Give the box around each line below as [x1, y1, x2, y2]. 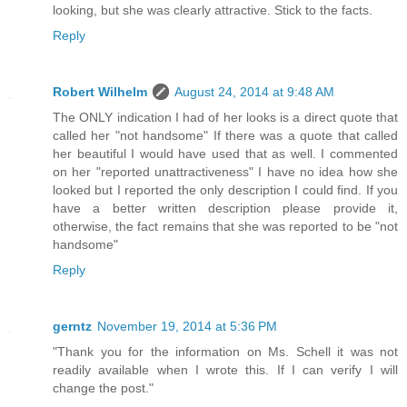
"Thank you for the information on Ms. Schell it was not [53, 344, 398, 360]
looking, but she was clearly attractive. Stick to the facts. [53, 3, 372, 18]
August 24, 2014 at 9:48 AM [174, 84, 334, 100]
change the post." [53, 381, 154, 396]
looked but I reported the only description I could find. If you [53, 183, 398, 198]
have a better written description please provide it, [53, 201, 398, 216]
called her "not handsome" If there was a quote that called [53, 128, 398, 144]
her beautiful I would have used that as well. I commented [53, 146, 398, 162]
